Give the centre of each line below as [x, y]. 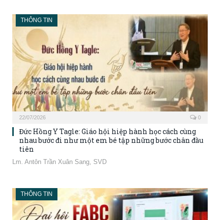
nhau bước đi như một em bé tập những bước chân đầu [111, 140]
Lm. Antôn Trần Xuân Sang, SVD [59, 162]
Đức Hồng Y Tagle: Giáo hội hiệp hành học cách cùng [108, 131]
